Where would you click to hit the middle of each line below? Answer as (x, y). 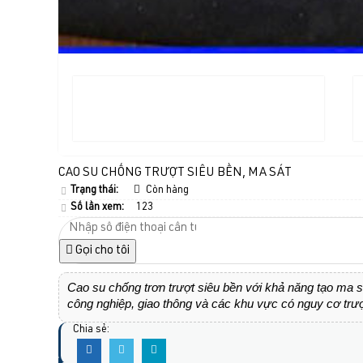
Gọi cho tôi (101, 251)
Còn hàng (167, 191)
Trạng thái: (94, 191)
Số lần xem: (97, 208)
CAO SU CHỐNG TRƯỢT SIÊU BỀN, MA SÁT (175, 173)
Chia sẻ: (91, 331)
